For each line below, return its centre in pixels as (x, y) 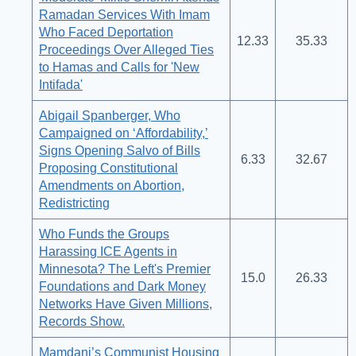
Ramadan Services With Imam (124, 15)
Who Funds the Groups (104, 234)
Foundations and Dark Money (122, 287)
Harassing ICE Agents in (108, 252)
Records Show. (82, 322)
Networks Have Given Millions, (126, 304)
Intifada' (61, 85)
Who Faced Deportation (106, 33)
